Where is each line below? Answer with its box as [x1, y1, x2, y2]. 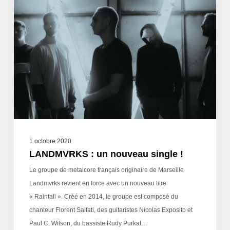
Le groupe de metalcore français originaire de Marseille [29, 166, 184, 174]
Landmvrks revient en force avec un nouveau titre [29, 180, 166, 187]
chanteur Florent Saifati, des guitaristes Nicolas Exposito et [29, 206, 193, 214]
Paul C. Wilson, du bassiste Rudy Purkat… [29, 220, 147, 227]
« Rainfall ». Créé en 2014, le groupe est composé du [29, 193, 178, 201]
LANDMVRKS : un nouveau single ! [29, 149, 183, 160]
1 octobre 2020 [29, 138, 71, 145]
